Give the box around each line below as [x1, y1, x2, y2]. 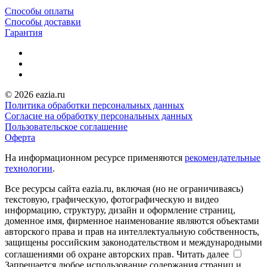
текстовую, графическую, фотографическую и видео [5, 194, 219, 204]
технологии [5, 163, 52, 173]
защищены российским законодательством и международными [5, 237, 262, 247]
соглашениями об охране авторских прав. [5, 249, 176, 259]
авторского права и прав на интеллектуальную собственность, [5, 226, 259, 237]
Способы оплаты [5, 5, 74, 16]
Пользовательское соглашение [5, 121, 128, 132]
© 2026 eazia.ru [5, 89, 65, 100]
